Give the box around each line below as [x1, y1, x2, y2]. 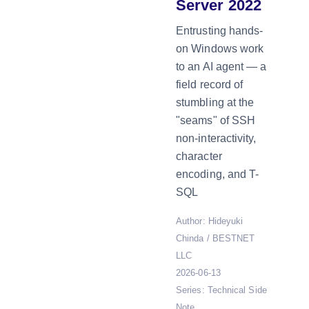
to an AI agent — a [176, 61, 267, 72]
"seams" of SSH [176, 114, 256, 126]
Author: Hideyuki [176, 216, 243, 226]
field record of [176, 79, 243, 90]
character [176, 150, 222, 162]
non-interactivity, [176, 132, 257, 144]
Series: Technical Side [176, 285, 267, 295]
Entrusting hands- [176, 25, 263, 37]
